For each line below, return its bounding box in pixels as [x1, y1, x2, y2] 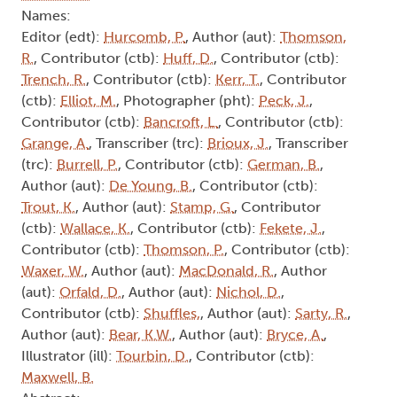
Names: [21, 6, 71, 24]
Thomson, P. [144, 240, 224, 258]
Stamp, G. [170, 198, 234, 215]
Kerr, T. [215, 70, 260, 88]
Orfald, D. [59, 283, 121, 300]
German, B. [247, 155, 320, 173]
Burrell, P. [57, 155, 118, 173]
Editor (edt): [21, 27, 104, 45]
